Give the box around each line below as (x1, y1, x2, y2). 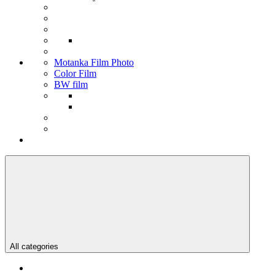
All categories (10, 241, 58, 251)
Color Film (54, 68, 96, 79)
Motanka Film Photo (54, 56, 134, 68)
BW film (54, 79, 88, 90)
